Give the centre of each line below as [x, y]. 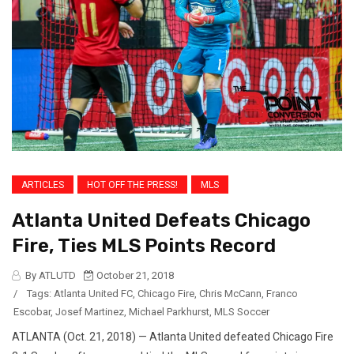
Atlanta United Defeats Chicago [161, 221]
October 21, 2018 [134, 276]
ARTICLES [43, 185]
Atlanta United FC [93, 294]
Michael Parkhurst [169, 312]
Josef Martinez [90, 312]
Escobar [32, 312]
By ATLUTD [49, 276]
